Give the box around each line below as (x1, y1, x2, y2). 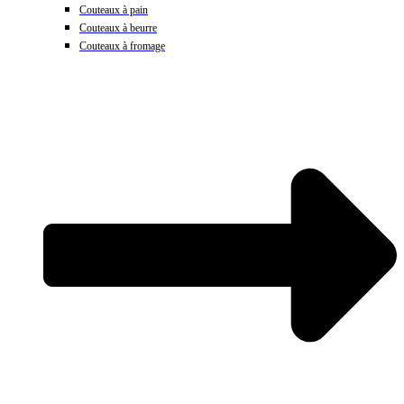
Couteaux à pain (79, 4, 148, 16)
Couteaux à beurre (79, 22, 157, 34)
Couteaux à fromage (79, 40, 165, 52)
